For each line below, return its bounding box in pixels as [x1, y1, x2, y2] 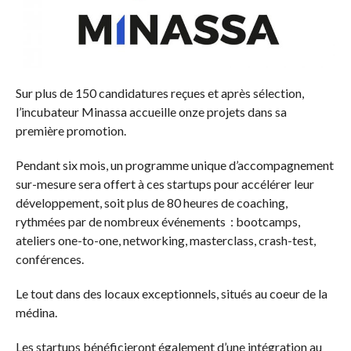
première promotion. [15, 122, 126, 138]
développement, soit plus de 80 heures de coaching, [15, 194, 288, 210]
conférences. [15, 251, 84, 266]
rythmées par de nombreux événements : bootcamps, [15, 213, 300, 229]
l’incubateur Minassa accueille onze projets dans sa [15, 103, 287, 119]
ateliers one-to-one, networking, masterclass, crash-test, [15, 232, 316, 248]
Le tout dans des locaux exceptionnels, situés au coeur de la [15, 285, 327, 301]
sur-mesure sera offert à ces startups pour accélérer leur [15, 175, 314, 191]
